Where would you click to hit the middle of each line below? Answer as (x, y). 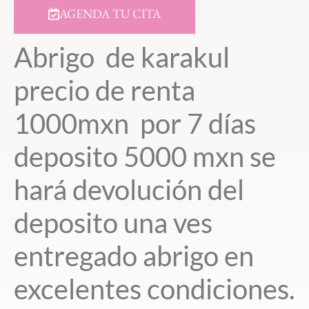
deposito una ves (113, 223)
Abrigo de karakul (122, 58)
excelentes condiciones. (154, 289)
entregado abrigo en (134, 256)
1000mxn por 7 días (135, 124)
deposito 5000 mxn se (145, 157)
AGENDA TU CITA (110, 14)
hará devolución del (129, 190)
